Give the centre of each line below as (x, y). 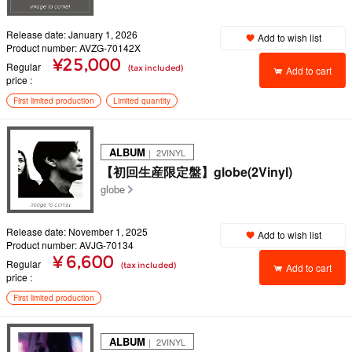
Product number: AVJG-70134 (70, 245)
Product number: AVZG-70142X (73, 48)
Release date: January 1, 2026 (72, 34)
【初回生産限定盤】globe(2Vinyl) (196, 172)
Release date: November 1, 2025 (77, 231)
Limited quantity (142, 101)
